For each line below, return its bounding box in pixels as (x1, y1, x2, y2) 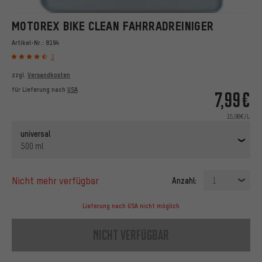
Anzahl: (172, 174, 196, 185)
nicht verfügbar (93, 226, 169, 244)
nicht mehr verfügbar (18, 174, 99, 187)
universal (20, 127, 50, 139)
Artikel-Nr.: (12, 38, 46, 47)
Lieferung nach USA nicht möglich (82, 201, 180, 210)
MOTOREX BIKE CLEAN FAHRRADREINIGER (12, 19, 214, 33)
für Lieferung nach (12, 85, 67, 94)
